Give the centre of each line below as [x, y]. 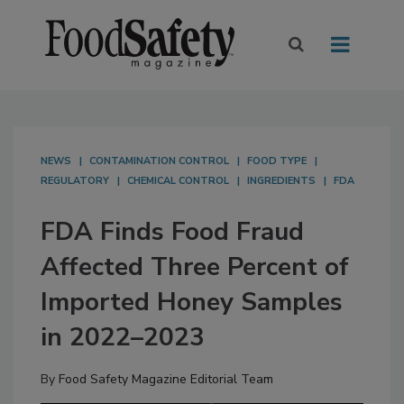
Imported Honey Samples [192, 303]
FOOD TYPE [277, 161]
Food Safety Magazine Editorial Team [166, 380]
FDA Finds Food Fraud [172, 232]
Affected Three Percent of [195, 267]
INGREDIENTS [281, 181]
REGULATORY [75, 181]
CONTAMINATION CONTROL [159, 161]
